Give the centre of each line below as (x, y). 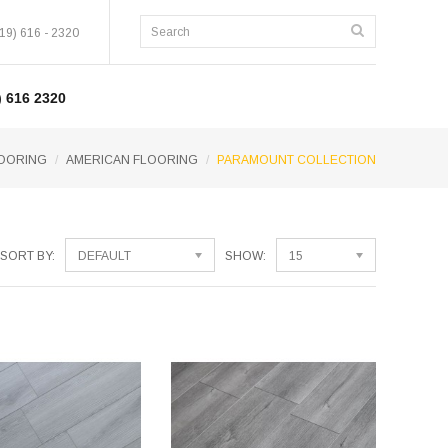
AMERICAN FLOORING (132, 160)
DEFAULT (104, 256)
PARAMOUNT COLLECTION (296, 160)
